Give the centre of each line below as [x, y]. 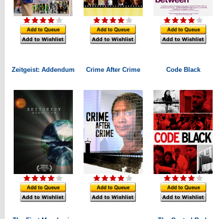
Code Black [183, 70]
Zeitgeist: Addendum [43, 70]
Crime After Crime [113, 70]
